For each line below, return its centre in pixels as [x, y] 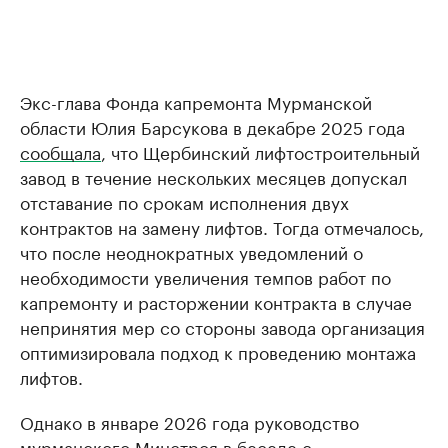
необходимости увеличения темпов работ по [205, 276]
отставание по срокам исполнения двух [184, 201]
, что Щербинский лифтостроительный [260, 151]
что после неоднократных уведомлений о [191, 251]
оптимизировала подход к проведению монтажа [218, 351]
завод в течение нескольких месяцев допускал [213, 176]
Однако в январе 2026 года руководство [189, 421]
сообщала [60, 151]
